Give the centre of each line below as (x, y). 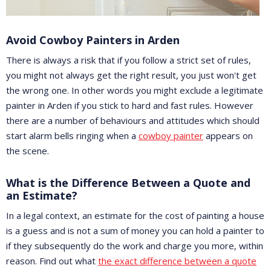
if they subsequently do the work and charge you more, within (135, 246)
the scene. (28, 151)
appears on (228, 136)
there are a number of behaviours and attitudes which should (133, 121)
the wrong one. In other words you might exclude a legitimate (135, 90)
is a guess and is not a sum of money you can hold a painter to (135, 231)
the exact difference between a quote (177, 261)
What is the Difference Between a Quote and (128, 183)
